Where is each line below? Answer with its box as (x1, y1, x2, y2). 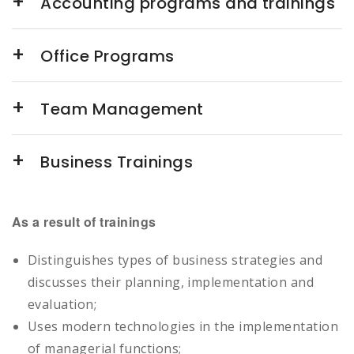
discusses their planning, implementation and (28, 273, 314, 291)
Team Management (40, 97, 204, 120)
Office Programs (40, 44, 175, 67)
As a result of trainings (12, 212, 156, 231)
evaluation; (28, 295, 97, 313)
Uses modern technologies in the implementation (28, 317, 339, 335)
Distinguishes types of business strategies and (28, 250, 323, 269)
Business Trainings (40, 150, 194, 173)
